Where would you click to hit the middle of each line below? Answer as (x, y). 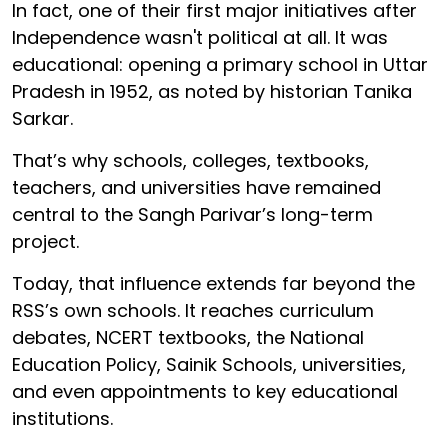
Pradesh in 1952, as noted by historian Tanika (212, 91)
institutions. (62, 418)
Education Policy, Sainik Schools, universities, (209, 364)
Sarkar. (45, 118)
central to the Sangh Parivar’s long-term (192, 214)
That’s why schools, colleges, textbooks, (190, 160)
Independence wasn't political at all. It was (200, 37)
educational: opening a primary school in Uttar (220, 64)
